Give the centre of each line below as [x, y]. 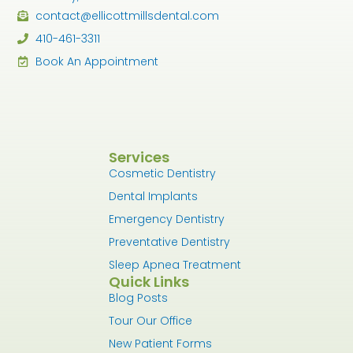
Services [139, 158]
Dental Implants [154, 197]
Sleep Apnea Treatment [175, 265]
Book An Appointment [97, 61]
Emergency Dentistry [167, 219]
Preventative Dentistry [170, 242]
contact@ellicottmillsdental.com [127, 15]
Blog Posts [139, 298]
